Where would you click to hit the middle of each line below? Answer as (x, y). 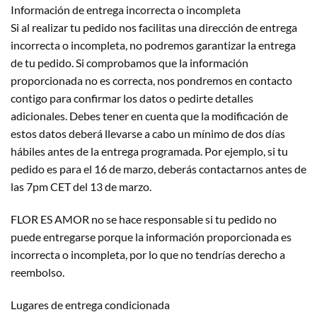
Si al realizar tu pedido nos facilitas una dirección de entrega (154, 27)
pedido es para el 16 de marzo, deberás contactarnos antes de (158, 168)
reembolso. (38, 272)
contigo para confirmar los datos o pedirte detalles (132, 98)
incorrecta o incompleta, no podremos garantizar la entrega (153, 45)
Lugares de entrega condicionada (90, 304)
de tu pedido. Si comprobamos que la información (129, 62)
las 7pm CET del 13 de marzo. (81, 186)
